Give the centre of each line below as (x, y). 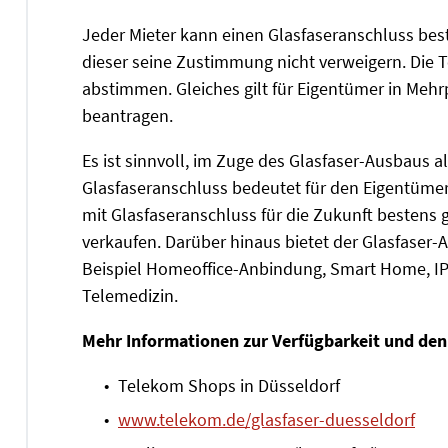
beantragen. (127, 115)
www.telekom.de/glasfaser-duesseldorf (266, 419)
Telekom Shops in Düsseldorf (229, 385)
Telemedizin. (130, 295)
